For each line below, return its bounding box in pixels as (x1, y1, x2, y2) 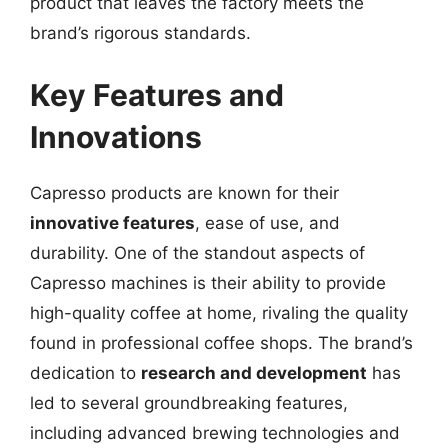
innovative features (30, 212, 195, 233)
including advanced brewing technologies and (30, 422, 400, 443)
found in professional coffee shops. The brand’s (30, 332, 413, 353)
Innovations (30, 118, 202, 155)
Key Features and (30, 76, 284, 113)
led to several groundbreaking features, (30, 392, 348, 413)
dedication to (30, 362, 141, 383)
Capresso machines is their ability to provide (30, 272, 386, 293)
